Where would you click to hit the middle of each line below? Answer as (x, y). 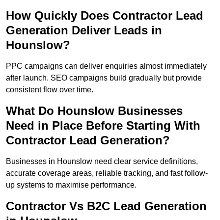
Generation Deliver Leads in (84, 30)
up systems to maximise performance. (71, 185)
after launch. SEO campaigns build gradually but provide (104, 78)
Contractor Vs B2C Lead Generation (106, 206)
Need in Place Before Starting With (103, 126)
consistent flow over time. (50, 90)
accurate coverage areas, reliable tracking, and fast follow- (107, 173)
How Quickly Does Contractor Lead (105, 16)
